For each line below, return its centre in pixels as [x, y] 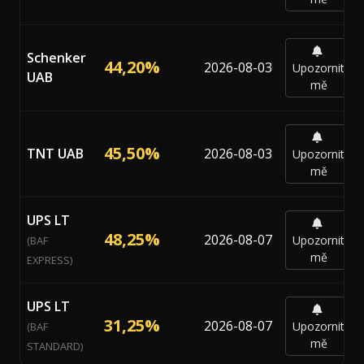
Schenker [56, 57]
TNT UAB [55, 153]
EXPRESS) [50, 260]
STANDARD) [55, 346]
